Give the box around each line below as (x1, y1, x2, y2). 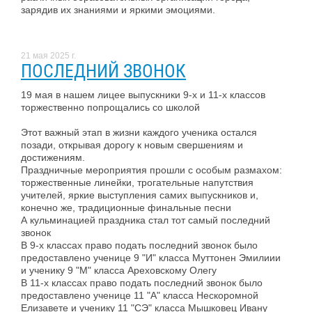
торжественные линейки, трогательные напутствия (21, 176, 253, 188)
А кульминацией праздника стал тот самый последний (21, 214, 270, 226)
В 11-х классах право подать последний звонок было (21, 276, 263, 288)
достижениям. (21, 151, 85, 163)
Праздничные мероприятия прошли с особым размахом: (21, 164, 282, 175)
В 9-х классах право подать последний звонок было (21, 239, 258, 251)
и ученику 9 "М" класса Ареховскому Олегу (21, 264, 217, 276)
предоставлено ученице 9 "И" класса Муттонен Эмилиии (21, 251, 281, 263)
